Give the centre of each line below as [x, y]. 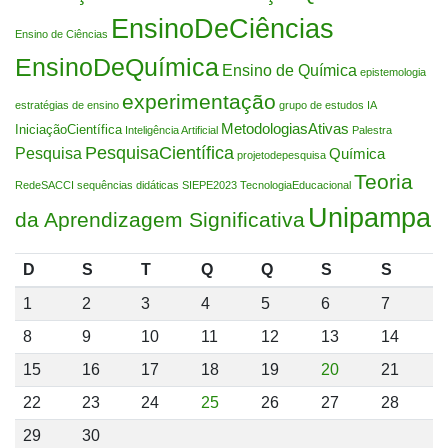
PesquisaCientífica [159, 152]
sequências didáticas [128, 184]
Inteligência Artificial [171, 129]
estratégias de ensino [67, 104]
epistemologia [393, 71]
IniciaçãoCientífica [68, 129]
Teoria [383, 181]
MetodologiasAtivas [285, 128]
